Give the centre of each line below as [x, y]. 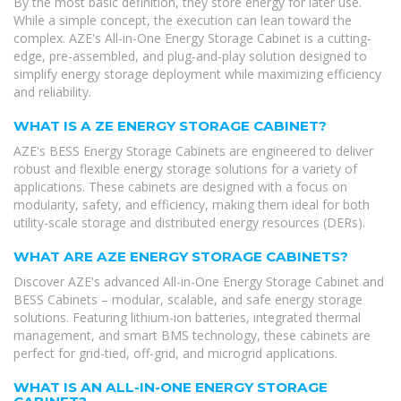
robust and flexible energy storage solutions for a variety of [185, 168]
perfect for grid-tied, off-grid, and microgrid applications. [175, 353]
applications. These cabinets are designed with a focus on [180, 186]
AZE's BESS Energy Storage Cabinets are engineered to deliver [193, 150]
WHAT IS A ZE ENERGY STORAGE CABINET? [170, 125]
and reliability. [52, 91]
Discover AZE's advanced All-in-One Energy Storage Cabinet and [199, 281]
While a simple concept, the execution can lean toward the [183, 20]
